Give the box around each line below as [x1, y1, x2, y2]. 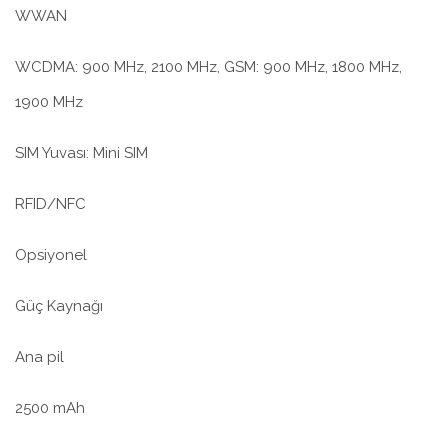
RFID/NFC [15, 195, 86, 214]
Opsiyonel [15, 246, 87, 265]
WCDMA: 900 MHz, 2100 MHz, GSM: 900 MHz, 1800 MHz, [15, 58, 402, 77]
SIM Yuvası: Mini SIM [15, 144, 148, 163]
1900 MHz [15, 93, 83, 112]
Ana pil [15, 348, 64, 367]
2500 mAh [15, 399, 85, 418]
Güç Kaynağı [15, 297, 103, 316]
